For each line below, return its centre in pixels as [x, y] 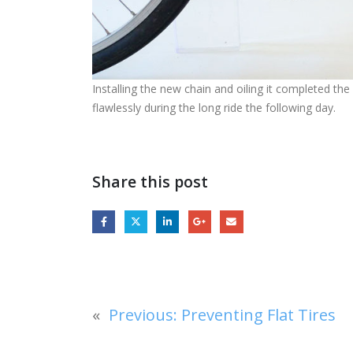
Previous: [143, 314]
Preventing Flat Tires [258, 314]
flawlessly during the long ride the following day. [214, 108]
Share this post [150, 182]
